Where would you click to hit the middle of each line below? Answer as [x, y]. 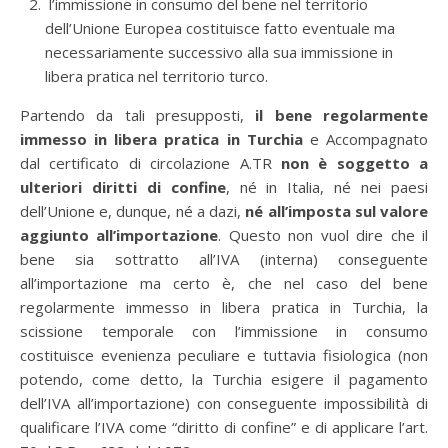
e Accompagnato [365, 139]
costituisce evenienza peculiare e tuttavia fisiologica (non [224, 355]
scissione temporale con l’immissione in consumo [224, 331]
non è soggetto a [354, 163]
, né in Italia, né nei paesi [327, 187]
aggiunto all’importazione [119, 235]
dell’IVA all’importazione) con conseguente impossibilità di [224, 403]
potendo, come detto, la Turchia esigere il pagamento [224, 379]
